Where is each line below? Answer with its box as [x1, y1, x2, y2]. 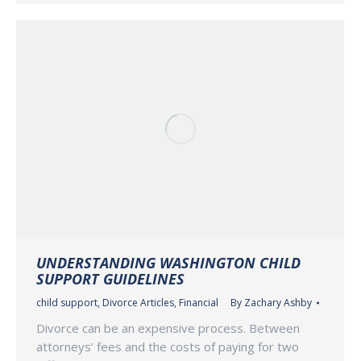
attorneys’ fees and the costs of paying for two [36, 338, 299, 355]
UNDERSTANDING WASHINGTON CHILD [36, 253, 301, 273]
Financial [179, 296, 218, 310]
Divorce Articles [102, 296, 174, 310]
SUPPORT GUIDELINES [36, 269, 185, 289]
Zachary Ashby [244, 296, 312, 310]
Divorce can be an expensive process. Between [36, 320, 300, 337]
